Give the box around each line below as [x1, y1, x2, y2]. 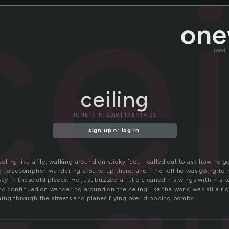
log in [121, 127, 140, 134]
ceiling [80, 86, 149, 112]
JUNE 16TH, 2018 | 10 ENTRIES [73, 111, 156, 118]
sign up [88, 127, 112, 134]
